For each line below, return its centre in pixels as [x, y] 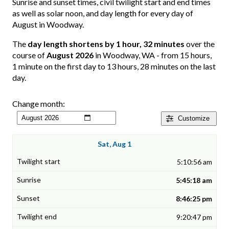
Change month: [39, 104]
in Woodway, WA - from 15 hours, [153, 55]
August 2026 [70, 55]
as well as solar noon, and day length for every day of [103, 13]
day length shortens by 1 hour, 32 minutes [106, 44]
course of [29, 55]
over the [200, 44]
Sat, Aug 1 [114, 144]
